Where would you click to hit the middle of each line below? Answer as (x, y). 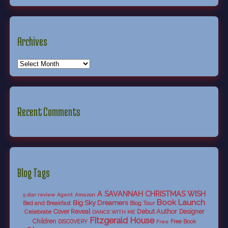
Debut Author (157, 212)
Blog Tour (142, 204)
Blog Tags (33, 172)
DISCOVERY (73, 222)
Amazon (85, 195)
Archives (32, 41)
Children (44, 222)
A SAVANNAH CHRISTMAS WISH (151, 194)
